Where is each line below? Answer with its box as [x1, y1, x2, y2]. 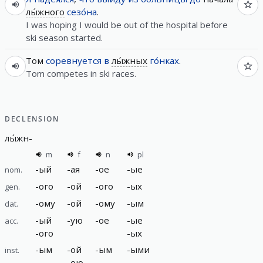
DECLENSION [5, 113, 59, 124]
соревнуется [46, 54, 102, 66]
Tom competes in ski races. [26, 67, 136, 79]
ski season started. [26, 31, 103, 43]
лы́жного [26, 5, 65, 18]
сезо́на [67, 5, 97, 18]
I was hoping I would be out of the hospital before [26, 18, 228, 31]
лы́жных [112, 54, 147, 66]
